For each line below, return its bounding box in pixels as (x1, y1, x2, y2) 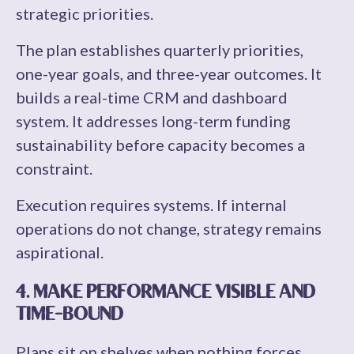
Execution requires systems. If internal (16, 195, 287, 214)
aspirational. (16, 243, 104, 262)
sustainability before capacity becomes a (16, 135, 305, 154)
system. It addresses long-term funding (16, 111, 291, 130)
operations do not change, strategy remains (16, 219, 322, 238)
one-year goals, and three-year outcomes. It (16, 64, 322, 83)
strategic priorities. (16, 4, 153, 23)
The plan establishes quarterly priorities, (16, 40, 303, 59)
